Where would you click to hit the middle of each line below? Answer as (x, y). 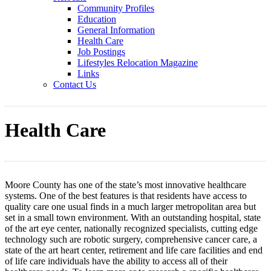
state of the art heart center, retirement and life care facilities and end (134, 250)
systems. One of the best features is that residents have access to (126, 195)
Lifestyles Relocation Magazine (138, 63)
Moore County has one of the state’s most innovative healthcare (126, 184)
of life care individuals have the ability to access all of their (116, 261)
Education (97, 19)
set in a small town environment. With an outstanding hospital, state (133, 217)
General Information (116, 30)
